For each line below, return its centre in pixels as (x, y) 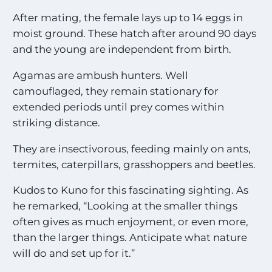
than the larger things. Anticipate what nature (130, 238)
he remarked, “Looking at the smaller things (125, 206)
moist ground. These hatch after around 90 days (135, 34)
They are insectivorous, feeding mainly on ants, (132, 148)
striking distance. (57, 122)
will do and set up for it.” (74, 253)
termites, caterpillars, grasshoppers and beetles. (134, 164)
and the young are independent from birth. (122, 49)
